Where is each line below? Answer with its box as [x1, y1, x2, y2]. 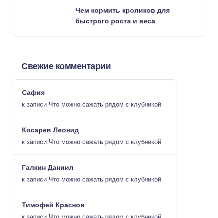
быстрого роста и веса [75, 17, 155, 25]
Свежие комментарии [21, 61, 110, 71]
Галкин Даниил [22, 163, 73, 171]
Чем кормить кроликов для [75, 6, 170, 14]
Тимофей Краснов [22, 201, 85, 209]
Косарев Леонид [22, 126, 79, 134]
